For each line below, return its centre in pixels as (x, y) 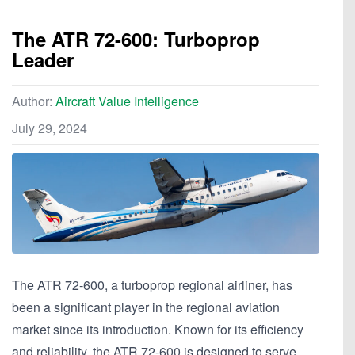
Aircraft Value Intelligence (127, 101)
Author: (34, 101)
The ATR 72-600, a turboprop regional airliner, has (152, 284)
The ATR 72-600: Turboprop (136, 39)
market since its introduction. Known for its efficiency (158, 329)
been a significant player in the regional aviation (146, 307)
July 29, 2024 (50, 128)
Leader (43, 60)
